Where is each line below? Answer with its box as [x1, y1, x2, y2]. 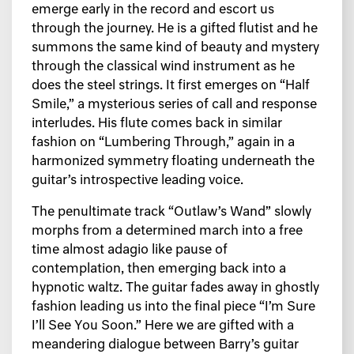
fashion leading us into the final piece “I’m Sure [32, 300, 315, 314]
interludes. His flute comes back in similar [32, 117, 282, 130]
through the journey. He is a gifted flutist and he [32, 22, 318, 36]
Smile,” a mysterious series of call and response [32, 98, 317, 111]
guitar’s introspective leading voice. [32, 174, 243, 187]
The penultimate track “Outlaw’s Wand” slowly [32, 205, 311, 219]
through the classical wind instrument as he [32, 60, 295, 73]
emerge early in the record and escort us [32, 3, 274, 17]
